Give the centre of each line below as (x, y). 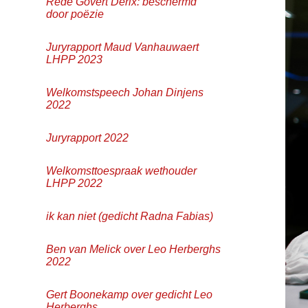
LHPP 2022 (75, 183)
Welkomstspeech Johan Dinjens (125, 92)
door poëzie (75, 14)
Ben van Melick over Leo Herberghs (134, 249)
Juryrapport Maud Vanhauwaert (123, 47)
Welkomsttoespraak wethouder (122, 170)
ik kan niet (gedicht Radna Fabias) (130, 216)
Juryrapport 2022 (88, 137)
